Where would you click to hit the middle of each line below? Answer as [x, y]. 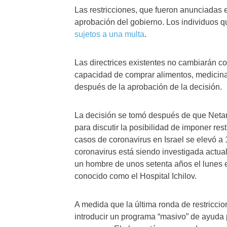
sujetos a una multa [109, 34]
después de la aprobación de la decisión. [148, 87]
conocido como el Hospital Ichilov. [136, 176]
